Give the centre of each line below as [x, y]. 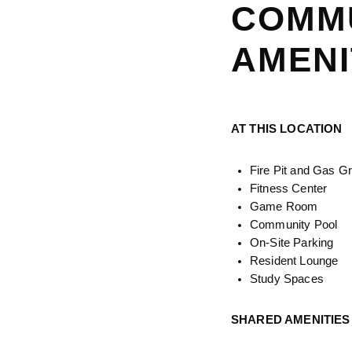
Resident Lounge [294, 260]
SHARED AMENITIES [291, 320]
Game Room [284, 206]
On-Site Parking [292, 242]
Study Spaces [287, 279]
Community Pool [294, 224]
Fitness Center [289, 188]
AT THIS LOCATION [287, 129]
